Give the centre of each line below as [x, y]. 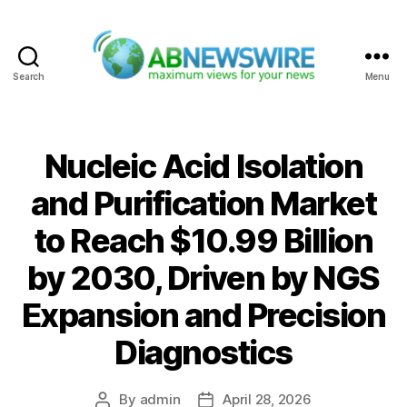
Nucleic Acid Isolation [203, 166]
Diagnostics [203, 352]
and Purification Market [203, 203]
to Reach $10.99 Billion [203, 240]
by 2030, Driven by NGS [203, 278]
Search [29, 76]
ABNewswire [250, 92]
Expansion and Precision [203, 315]
